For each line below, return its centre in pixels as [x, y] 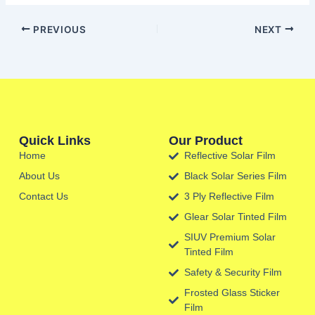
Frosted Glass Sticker [232, 293]
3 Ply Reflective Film [230, 197]
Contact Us [43, 197]
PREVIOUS [58, 29]
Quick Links [54, 141]
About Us [39, 176]
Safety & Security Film [233, 272]
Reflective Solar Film [230, 156]
